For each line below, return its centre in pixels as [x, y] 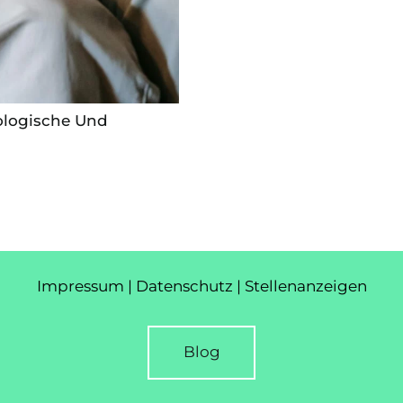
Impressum [80, 286]
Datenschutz [184, 286]
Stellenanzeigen [305, 286]
